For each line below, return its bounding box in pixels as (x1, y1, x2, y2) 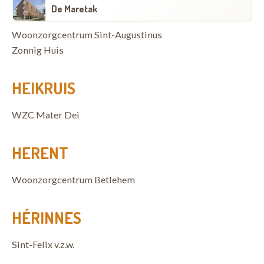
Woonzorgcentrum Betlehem (12, 174, 135, 185)
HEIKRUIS (12, 78, 75, 98)
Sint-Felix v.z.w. (12, 239, 74, 250)
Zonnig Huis (12, 44, 64, 55)
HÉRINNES (12, 207, 81, 227)
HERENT (12, 143, 68, 163)
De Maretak (51, 2, 97, 15)
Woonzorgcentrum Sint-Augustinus (12, 29, 162, 40)
